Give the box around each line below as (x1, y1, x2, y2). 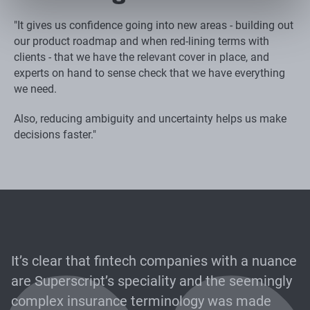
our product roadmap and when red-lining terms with (14, 34, 269, 48)
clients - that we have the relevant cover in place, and (14, 50, 269, 64)
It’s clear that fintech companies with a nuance (11, 252, 297, 269)
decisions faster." (14, 127, 96, 141)
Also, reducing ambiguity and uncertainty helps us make (14, 111, 286, 125)
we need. (14, 82, 57, 95)
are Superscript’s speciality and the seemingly (11, 272, 292, 289)
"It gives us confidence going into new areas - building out (14, 18, 293, 32)
